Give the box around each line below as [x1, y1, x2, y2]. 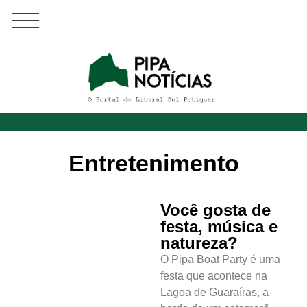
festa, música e [160, 217, 278, 236]
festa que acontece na [160, 270, 267, 282]
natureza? [160, 234, 238, 253]
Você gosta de [160, 201, 271, 220]
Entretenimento [68, 150, 239, 177]
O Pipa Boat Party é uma [160, 254, 280, 266]
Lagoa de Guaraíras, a [160, 286, 269, 299]
